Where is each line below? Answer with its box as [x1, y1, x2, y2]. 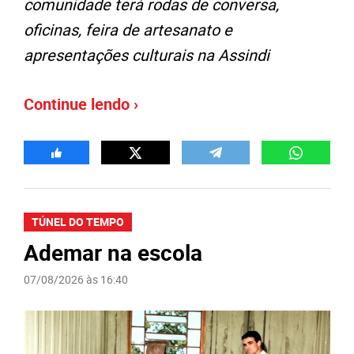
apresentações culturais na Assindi [24, 44, 269, 66]
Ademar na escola [24, 237, 202, 268]
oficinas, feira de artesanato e [24, 19, 232, 41]
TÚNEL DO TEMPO [32, 214, 124, 230]
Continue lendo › [24, 93, 138, 115]
